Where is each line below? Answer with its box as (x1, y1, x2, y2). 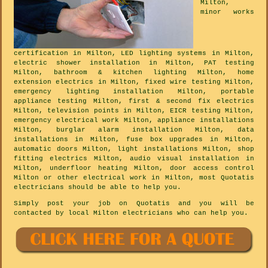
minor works (200, 8, 254, 16)
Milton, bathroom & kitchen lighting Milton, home (14, 68, 254, 76)
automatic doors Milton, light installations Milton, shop (14, 145, 254, 153)
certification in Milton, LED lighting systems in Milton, (14, 49, 254, 57)
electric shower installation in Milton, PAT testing (14, 59, 254, 66)
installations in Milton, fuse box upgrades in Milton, (14, 135, 254, 143)
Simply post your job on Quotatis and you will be (14, 199, 254, 207)
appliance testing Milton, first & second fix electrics (14, 97, 254, 105)
